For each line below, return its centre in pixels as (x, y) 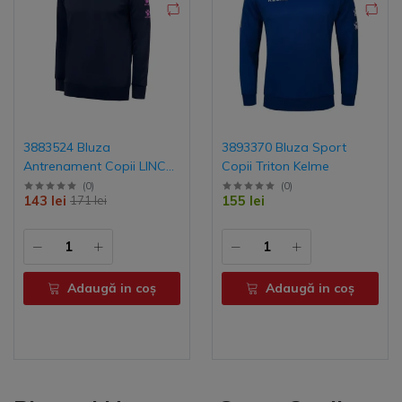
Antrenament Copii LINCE (98, 166)
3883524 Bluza (67, 147)
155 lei (243, 200)
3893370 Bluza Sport (284, 147)
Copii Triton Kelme (275, 166)
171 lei (88, 201)
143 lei (45, 200)
